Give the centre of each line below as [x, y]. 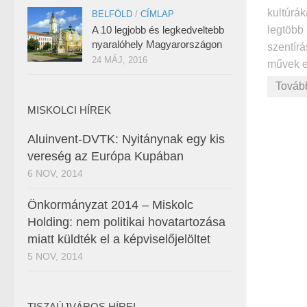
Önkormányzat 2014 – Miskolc [110, 205]
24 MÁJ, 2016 [120, 60]
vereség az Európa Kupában [106, 156]
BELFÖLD [112, 14]
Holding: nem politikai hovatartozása [126, 222]
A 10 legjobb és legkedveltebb [158, 30]
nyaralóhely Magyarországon [157, 44]
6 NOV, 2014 [55, 173]
